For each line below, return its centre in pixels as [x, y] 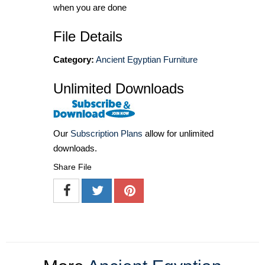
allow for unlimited [178, 134]
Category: [74, 59]
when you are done [90, 7]
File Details [88, 36]
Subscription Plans [106, 134]
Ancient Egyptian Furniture [147, 59]
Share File [72, 167]
